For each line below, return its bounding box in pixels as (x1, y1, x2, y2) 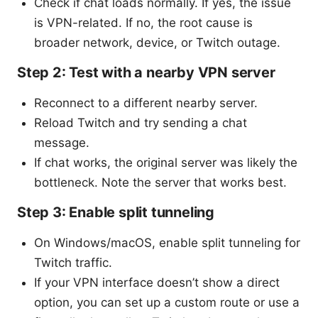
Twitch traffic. (34, 256, 112, 270)
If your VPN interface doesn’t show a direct (34, 275, 280, 290)
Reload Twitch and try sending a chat (34, 116, 247, 131)
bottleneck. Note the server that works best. (34, 175, 287, 190)
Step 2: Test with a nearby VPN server (17, 64, 275, 82)
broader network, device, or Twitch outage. (34, 35, 280, 50)
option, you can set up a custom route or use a (34, 295, 300, 310)
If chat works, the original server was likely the (34, 155, 297, 170)
